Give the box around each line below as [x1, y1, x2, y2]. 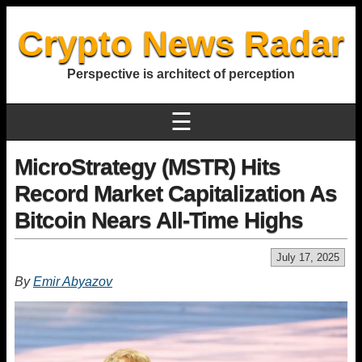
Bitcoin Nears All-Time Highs [15, 208, 303, 233]
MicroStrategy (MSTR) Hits [15, 154, 280, 179]
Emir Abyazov [33, 275, 112, 288]
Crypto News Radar [18, 23, 344, 63]
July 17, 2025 [276, 251, 339, 263]
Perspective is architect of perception [67, 67, 295, 81]
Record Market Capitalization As [15, 181, 337, 206]
